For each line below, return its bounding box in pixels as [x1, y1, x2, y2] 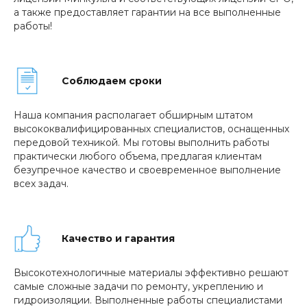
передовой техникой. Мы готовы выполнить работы [14, 136, 269, 149]
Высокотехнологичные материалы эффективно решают [14, 267, 288, 279]
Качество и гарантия [62, 232, 175, 245]
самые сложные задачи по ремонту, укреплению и [14, 280, 263, 293]
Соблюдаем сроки [62, 75, 162, 87]
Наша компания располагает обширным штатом [14, 109, 253, 121]
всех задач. [14, 177, 69, 190]
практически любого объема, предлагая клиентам [14, 150, 262, 162]
